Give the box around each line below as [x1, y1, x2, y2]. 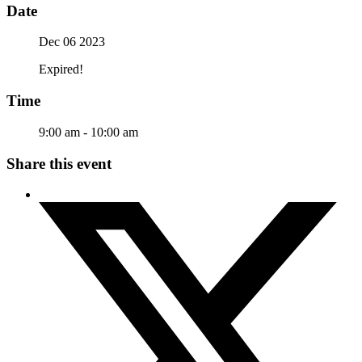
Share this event [6, 154, 112, 172]
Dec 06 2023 [39, 35, 105, 49]
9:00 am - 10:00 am [39, 124, 138, 139]
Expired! [39, 62, 83, 77]
